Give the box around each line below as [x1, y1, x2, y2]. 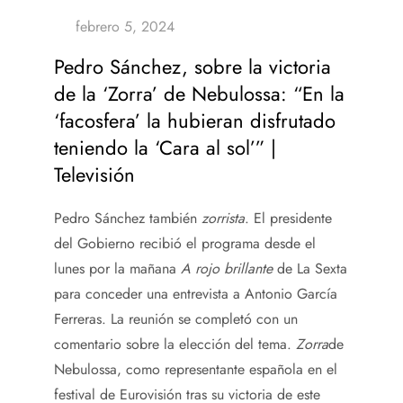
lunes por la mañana [54, 257, 181, 279]
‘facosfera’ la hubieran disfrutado [54, 105, 336, 135]
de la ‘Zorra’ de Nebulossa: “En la [54, 78, 345, 108]
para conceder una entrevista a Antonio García [54, 282, 337, 304]
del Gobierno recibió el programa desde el [54, 232, 316, 254]
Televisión [54, 159, 135, 189]
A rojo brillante [181, 257, 273, 279]
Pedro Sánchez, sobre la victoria [54, 51, 331, 81]
